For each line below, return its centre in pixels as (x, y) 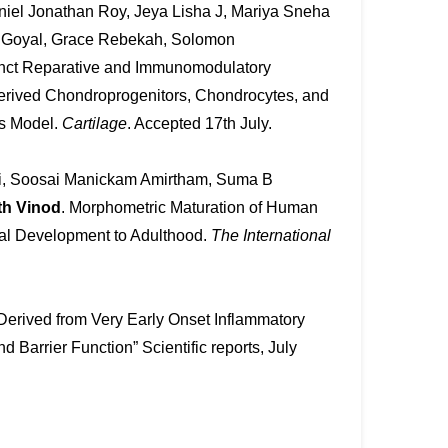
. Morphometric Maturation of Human (189, 207)
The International (270, 235)
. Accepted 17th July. (199, 123)
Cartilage (94, 123)
